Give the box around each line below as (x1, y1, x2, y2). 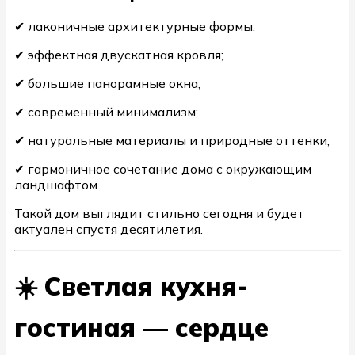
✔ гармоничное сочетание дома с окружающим (14, 161, 311, 177)
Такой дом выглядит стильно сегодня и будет (14, 205, 304, 222)
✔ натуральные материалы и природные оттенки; (14, 132, 330, 149)
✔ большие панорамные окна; (14, 75, 200, 92)
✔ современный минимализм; (14, 104, 198, 120)
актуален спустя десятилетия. (14, 221, 203, 238)
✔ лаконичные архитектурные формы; (14, 18, 255, 35)
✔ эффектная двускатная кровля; (14, 47, 223, 63)
